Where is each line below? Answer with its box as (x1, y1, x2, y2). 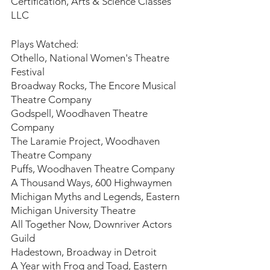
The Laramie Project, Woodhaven (11, 135, 162, 147)
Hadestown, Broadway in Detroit (11, 246, 157, 258)
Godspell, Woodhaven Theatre (11, 107, 150, 119)
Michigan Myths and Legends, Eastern (11, 190, 182, 202)
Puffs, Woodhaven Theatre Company (11, 163, 175, 175)
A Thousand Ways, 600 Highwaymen (11, 177, 172, 189)
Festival (11, 66, 45, 78)
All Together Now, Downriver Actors (11, 218, 174, 230)
